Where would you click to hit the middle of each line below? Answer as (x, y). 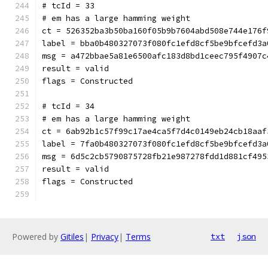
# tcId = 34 (68, 106)
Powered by (36, 237)
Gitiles (72, 237)
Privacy (105, 237)
